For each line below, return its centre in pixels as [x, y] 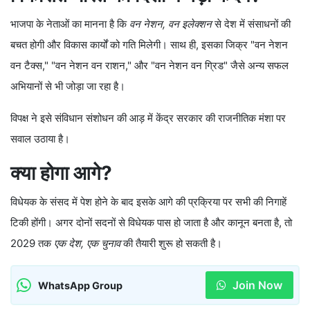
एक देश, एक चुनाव [87, 244]
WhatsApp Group [80, 285]
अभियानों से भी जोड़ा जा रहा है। [68, 86]
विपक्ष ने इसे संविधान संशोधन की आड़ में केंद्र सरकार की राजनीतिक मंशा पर [148, 118]
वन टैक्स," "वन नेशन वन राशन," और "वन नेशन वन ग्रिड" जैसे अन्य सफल [149, 66]
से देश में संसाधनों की [251, 24]
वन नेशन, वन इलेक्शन [171, 24]
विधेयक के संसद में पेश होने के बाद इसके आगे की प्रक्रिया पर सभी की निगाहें [148, 202]
